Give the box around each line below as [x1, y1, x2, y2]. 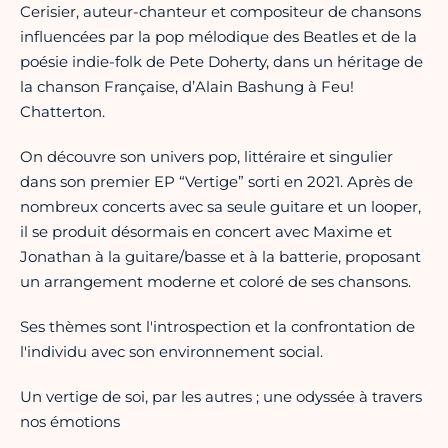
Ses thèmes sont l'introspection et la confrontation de [20, 317, 415, 337]
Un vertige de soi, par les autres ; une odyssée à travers [20, 387, 422, 407]
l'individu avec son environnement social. [20, 342, 323, 362]
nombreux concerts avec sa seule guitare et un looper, [20, 197, 421, 217]
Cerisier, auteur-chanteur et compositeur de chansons [20, 2, 421, 22]
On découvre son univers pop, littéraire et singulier [20, 147, 393, 167]
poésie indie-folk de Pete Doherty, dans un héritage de [20, 52, 423, 72]
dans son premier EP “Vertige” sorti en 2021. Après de [20, 172, 413, 192]
